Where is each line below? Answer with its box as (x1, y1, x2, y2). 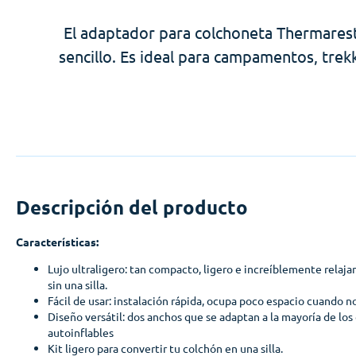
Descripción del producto (16, 194, 248, 219)
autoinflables (48, 324, 114, 339)
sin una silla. (48, 277, 107, 292)
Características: (16, 234, 99, 249)
